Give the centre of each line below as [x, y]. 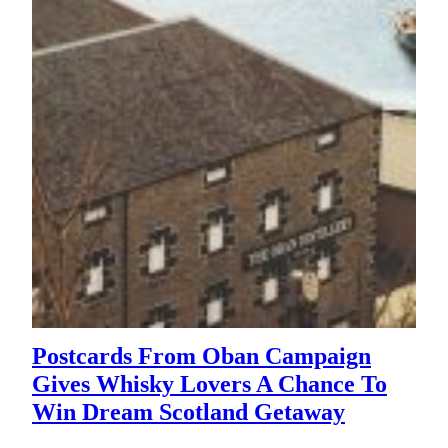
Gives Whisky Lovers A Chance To [209, 383]
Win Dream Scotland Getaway [188, 411]
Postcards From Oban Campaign [201, 355]
